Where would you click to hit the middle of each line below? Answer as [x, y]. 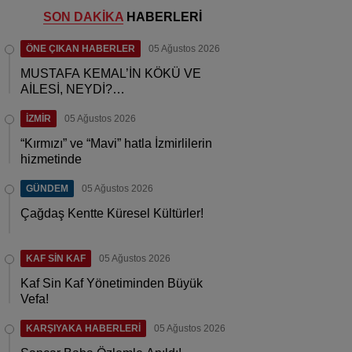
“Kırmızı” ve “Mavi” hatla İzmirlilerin [116, 143]
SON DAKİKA [83, 17]
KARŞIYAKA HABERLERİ [83, 328]
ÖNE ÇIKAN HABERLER [81, 49]
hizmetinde [51, 159]
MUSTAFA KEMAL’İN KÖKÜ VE [111, 73]
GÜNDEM [47, 189]
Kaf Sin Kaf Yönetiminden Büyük [112, 283]
